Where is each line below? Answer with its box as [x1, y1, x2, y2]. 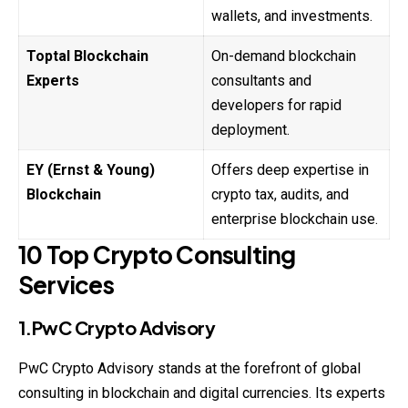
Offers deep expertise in [211, 160, 369, 178]
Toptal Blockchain [26, 46, 148, 65]
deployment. [211, 120, 290, 138]
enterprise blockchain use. [211, 209, 378, 228]
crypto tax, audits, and [211, 185, 349, 203]
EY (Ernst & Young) [26, 160, 155, 178]
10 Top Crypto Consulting [18, 239, 296, 270]
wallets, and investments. [211, 6, 372, 25]
